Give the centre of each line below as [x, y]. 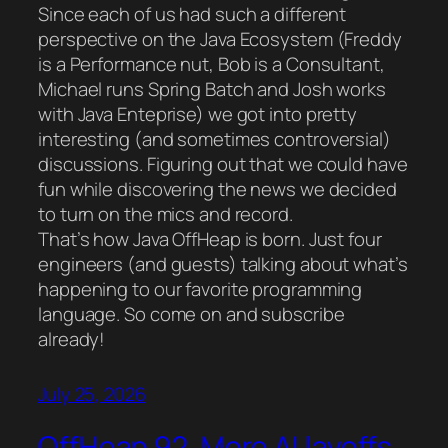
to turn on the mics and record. [165, 214]
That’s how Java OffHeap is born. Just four [210, 239]
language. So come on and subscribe [191, 314]
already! [72, 339]
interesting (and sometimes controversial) [214, 139]
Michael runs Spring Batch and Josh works [212, 89]
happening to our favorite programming [200, 289]
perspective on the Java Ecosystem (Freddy [220, 39]
